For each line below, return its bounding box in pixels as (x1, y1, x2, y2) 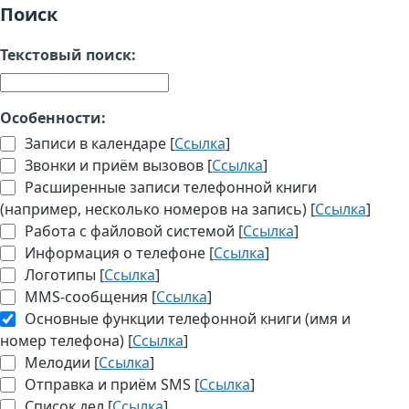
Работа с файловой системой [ (21, 221, 244, 242)
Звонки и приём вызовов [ (21, 155, 213, 176)
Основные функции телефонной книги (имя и (21, 309, 351, 330)
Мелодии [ (21, 352, 100, 373)
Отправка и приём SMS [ (21, 374, 200, 395)
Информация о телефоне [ (21, 243, 215, 264)
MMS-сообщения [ (21, 287, 157, 308)
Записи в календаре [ (21, 133, 175, 154)
